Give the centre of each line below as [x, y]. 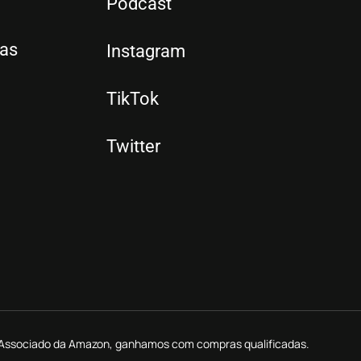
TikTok [133, 98]
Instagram [146, 51]
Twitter [133, 146]
